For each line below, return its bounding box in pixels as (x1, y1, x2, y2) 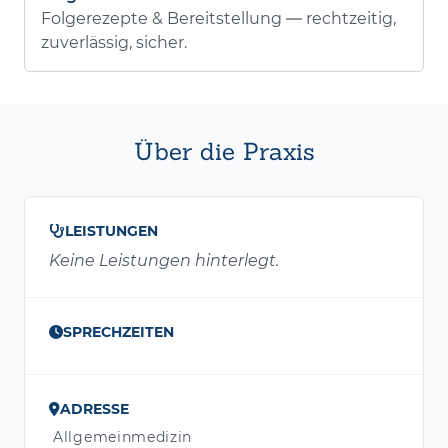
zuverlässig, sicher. (41, 33, 187, 53)
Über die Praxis (133, 136, 315, 168)
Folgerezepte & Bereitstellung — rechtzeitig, (41, 9, 396, 29)
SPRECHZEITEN (63, 323, 174, 342)
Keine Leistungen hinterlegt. (49, 251, 279, 271)
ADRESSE (60, 400, 129, 419)
